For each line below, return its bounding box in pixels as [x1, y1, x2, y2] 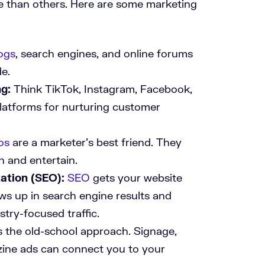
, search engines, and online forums [15, 46, 193, 60]
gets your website [90, 170, 182, 184]
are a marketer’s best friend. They [9, 135, 182, 148]
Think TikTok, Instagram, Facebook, [11, 82, 192, 95]
